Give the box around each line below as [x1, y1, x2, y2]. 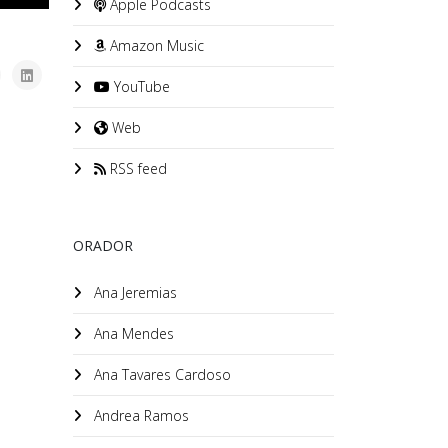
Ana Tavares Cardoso [90, 365, 231, 384]
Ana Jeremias [90, 283, 177, 302]
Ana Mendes [90, 324, 174, 343]
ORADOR [73, 236, 133, 255]
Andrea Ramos [90, 406, 189, 425]
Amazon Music [106, 36, 204, 55]
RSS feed [106, 159, 167, 178]
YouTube [110, 77, 170, 96]
